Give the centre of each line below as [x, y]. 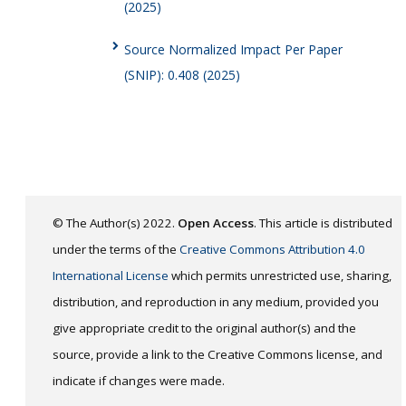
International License [111, 275]
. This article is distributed [323, 222]
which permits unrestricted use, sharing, [280, 275]
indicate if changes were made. [139, 380]
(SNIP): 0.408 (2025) [182, 74]
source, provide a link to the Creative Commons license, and [217, 354]
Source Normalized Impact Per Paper [233, 49]
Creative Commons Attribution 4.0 [272, 249]
